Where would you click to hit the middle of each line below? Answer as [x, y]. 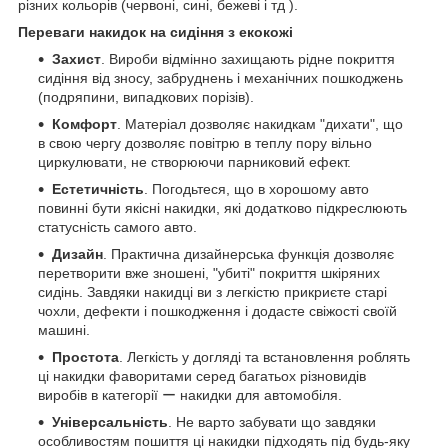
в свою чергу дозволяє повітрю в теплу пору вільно [205, 142]
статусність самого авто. [117, 226]
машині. [64, 329]
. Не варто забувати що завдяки [272, 421]
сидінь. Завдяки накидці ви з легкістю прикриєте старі [212, 291]
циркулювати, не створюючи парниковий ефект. [194, 161]
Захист [76, 58]
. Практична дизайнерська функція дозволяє [248, 253]
